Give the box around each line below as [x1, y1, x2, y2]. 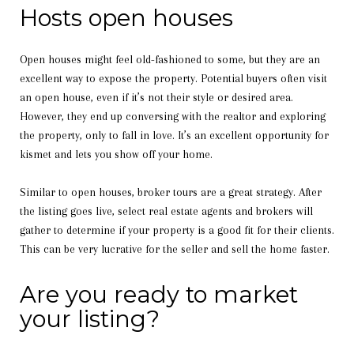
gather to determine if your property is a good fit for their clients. [20, 223, 334, 236]
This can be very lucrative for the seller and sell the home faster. [20, 242, 330, 255]
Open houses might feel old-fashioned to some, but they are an [20, 52, 320, 66]
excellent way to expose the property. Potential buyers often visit [20, 71, 327, 85]
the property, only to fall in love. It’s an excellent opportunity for [20, 128, 329, 141]
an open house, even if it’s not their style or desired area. [20, 90, 293, 104]
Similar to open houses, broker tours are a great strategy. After [20, 185, 322, 198]
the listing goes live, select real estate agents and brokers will [20, 204, 313, 217]
